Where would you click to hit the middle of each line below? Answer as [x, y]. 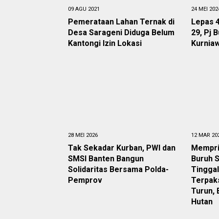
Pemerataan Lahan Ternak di [121, 22]
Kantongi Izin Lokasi [106, 43]
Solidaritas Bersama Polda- [118, 169]
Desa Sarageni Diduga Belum [121, 33]
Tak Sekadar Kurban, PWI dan [122, 148]
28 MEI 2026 [83, 135]
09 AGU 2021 [84, 9]
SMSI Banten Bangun [106, 159]
